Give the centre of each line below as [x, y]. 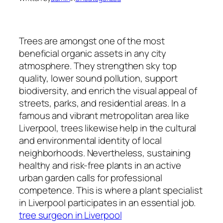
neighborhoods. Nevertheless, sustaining [105, 153]
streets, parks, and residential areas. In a [102, 103]
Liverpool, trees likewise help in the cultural [108, 128]
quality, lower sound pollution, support [99, 78]
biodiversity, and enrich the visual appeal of [108, 90]
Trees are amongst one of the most [92, 41]
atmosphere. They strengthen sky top [98, 65]
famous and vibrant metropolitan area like [104, 115]
